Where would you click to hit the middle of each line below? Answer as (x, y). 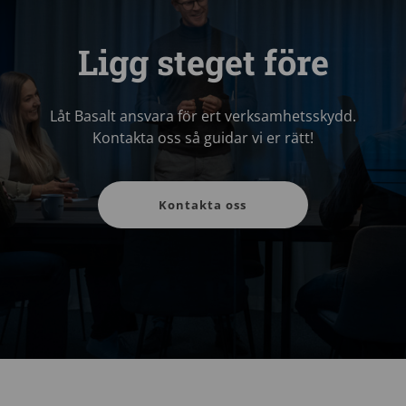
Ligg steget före (203, 62)
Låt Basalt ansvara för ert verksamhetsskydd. (203, 116)
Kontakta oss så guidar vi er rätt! (203, 138)
